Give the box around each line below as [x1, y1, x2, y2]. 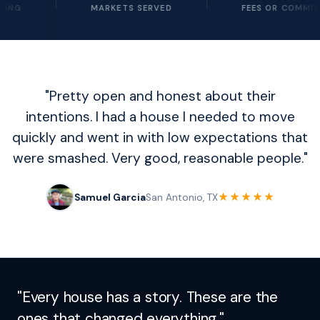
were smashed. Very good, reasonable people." [12, 149, 308, 168]
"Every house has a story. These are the [17, 287, 278, 307]
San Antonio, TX [145, 191, 218, 204]
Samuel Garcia [74, 191, 146, 204]
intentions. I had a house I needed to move [25, 108, 295, 126]
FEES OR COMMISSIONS [206, 3, 314, 14]
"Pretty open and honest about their [44, 87, 276, 106]
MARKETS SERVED [56, 3, 137, 14]
